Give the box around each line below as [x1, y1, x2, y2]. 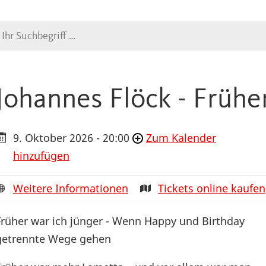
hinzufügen [13, 148, 69, 163]
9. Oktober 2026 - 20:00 [13, 131, 129, 145]
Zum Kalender [146, 131, 216, 145]
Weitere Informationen [13, 181, 128, 196]
